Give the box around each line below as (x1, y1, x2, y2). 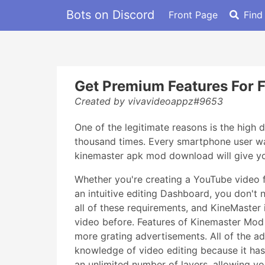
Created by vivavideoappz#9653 (75, 95, 223, 107)
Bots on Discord (66, 7, 154, 22)
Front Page (169, 8, 218, 21)
